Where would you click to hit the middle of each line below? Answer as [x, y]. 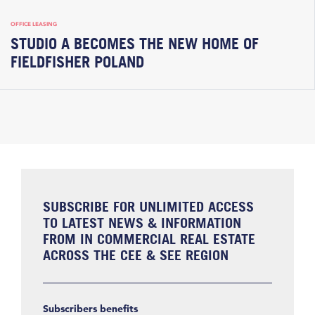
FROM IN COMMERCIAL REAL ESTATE [149, 238]
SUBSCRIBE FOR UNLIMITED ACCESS [149, 206]
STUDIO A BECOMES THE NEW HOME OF [135, 44]
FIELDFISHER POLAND [77, 62]
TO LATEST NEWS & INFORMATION [142, 222]
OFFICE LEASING [34, 24]
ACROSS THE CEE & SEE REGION [136, 255]
